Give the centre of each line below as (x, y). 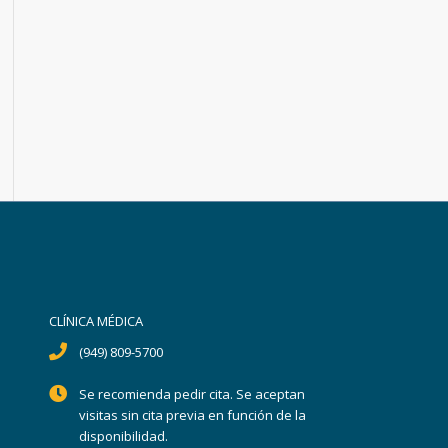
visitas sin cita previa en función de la (193, 415)
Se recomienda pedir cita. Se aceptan (192, 394)
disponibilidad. (124, 436)
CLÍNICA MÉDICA (95, 321)
